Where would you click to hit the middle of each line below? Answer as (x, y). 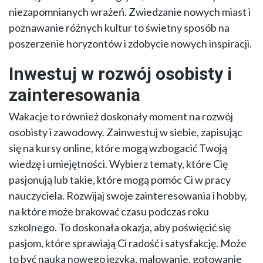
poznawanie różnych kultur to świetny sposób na (119, 28)
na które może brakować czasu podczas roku (109, 212)
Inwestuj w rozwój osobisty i (120, 74)
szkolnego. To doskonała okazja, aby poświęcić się (120, 227)
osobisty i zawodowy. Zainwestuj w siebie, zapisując (126, 132)
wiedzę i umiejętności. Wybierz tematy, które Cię (118, 164)
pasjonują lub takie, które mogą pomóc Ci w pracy (120, 180)
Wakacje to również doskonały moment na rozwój (121, 117)
